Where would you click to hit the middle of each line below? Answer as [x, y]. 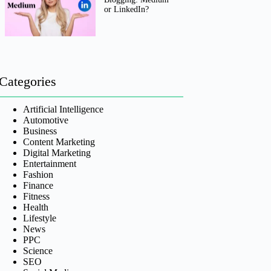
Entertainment [49, 163]
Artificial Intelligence [63, 109]
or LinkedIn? [127, 10]
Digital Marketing [57, 152]
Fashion [38, 174]
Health [35, 207]
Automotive [45, 120]
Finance [38, 185]
